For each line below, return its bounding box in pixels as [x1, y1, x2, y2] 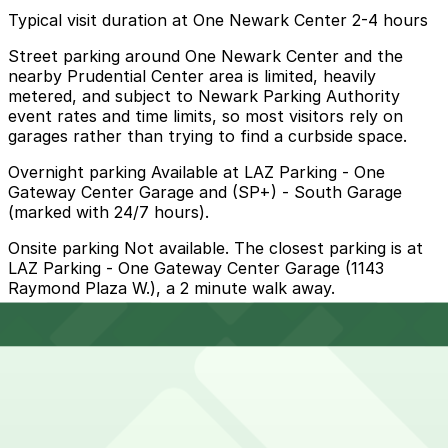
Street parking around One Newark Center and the [8, 46, 403, 67]
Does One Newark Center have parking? [16, 366, 320, 384]
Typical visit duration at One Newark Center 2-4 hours [8, 10, 428, 31]
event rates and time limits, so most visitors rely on [8, 106, 403, 127]
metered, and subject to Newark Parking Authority [8, 86, 400, 107]
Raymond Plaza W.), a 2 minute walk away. [8, 278, 335, 299]
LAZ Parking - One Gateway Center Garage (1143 [8, 258, 384, 279]
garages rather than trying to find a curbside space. [8, 126, 407, 147]
